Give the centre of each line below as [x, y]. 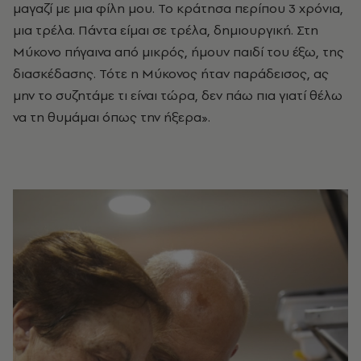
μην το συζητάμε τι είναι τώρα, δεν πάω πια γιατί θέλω [178, 95]
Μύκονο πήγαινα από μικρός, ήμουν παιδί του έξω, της [178, 52]
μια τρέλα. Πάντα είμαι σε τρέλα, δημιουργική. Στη [166, 30]
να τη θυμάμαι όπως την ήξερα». [112, 117]
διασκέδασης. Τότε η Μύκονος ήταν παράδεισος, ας [171, 74]
